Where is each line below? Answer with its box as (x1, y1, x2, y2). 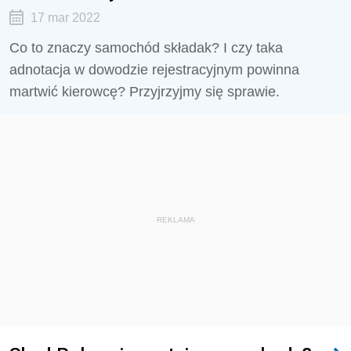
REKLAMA (156, 215, 195, 224)
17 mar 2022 (30, 11, 100, 24)
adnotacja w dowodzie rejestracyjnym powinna (9, 62, 299, 78)
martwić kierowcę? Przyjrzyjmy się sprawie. (9, 84, 280, 100)
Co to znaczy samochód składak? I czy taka (9, 40, 283, 56)
